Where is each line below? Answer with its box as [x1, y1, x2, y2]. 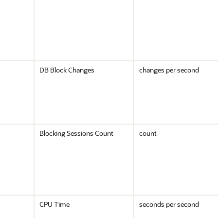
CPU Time [39, 200, 70, 209]
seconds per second [139, 200, 199, 209]
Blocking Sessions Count [39, 128, 113, 138]
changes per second [139, 65, 199, 74]
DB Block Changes [39, 65, 94, 74]
